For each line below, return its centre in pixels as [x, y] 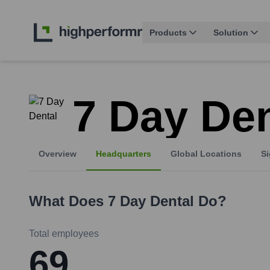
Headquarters [124, 154]
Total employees [64, 234]
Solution [231, 33]
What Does [68, 201]
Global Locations [206, 154]
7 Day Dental [151, 201]
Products [168, 33]
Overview [58, 154]
